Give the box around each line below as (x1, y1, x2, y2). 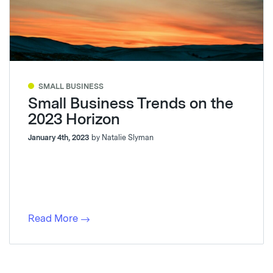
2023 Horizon (28, 110, 120, 128)
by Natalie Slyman (91, 133, 154, 142)
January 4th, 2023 (28, 133, 89, 142)
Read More (28, 212, 78, 224)
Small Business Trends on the (28, 94, 233, 112)
